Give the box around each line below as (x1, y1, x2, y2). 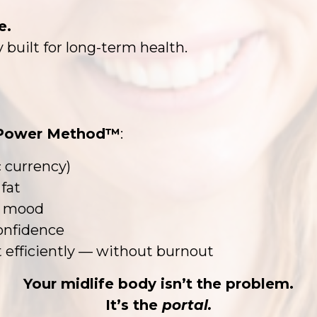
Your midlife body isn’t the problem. (23, 275, 294, 292)
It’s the (105, 296, 158, 313)
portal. (162, 296, 212, 313)
